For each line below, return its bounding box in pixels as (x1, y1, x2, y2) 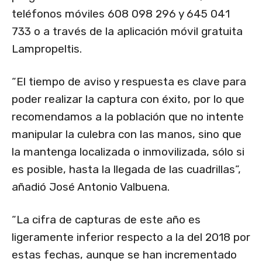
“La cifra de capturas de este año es (12, 213, 201, 227)
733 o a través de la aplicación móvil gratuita (12, 25, 243, 39)
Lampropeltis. (12, 42, 82, 56)
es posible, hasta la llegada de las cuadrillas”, (12, 163, 241, 177)
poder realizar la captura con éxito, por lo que (12, 92, 244, 106)
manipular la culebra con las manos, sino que (12, 127, 242, 142)
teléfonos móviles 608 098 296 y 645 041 (12, 7, 230, 21)
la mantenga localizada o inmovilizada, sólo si (12, 145, 244, 159)
